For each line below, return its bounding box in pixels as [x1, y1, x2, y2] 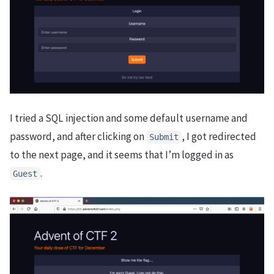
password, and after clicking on [10, 130, 146, 144]
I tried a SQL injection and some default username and [10, 111, 248, 125]
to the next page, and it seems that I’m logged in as [10, 148, 234, 162]
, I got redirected [182, 130, 256, 144]
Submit [149, 132, 179, 143]
